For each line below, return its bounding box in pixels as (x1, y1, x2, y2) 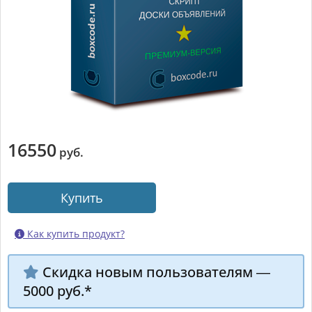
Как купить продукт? (24, 227, 125, 240)
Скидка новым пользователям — (42, 263, 270, 281)
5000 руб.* (23, 281, 92, 300)
